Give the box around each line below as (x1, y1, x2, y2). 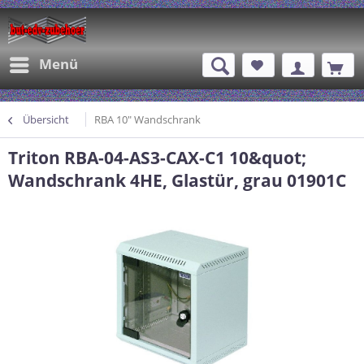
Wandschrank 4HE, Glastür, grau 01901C (8, 169, 346, 192)
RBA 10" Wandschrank (94, 112, 201, 127)
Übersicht (23, 112, 69, 127)
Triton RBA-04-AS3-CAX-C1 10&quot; (8, 146, 306, 169)
